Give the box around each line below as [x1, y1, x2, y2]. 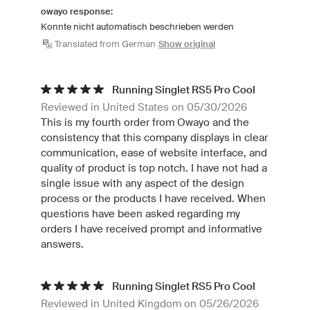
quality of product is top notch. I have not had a [41, 162, 267, 174]
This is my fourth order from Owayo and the [41, 116, 249, 129]
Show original [158, 39, 215, 50]
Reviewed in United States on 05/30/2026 [41, 101, 247, 113]
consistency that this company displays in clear [41, 131, 268, 144]
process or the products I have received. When [41, 192, 266, 205]
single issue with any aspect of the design [41, 177, 244, 190]
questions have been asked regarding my [41, 208, 240, 220]
